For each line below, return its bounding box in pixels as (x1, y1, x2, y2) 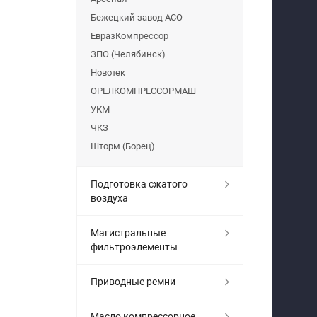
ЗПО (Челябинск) (91, 48, 166, 59)
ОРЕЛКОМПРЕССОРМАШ (91, 85, 196, 96)
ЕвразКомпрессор (91, 30, 168, 41)
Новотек (91, 67, 125, 78)
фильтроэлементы (91, 241, 178, 253)
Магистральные (91, 226, 166, 238)
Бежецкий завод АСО (91, 11, 183, 23)
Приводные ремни (91, 275, 175, 287)
